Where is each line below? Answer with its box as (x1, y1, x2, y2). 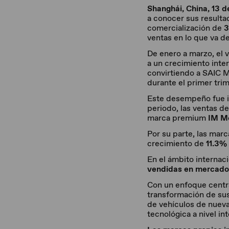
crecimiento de (147, 138, 206, 149)
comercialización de (147, 22, 224, 33)
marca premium (147, 112, 208, 123)
